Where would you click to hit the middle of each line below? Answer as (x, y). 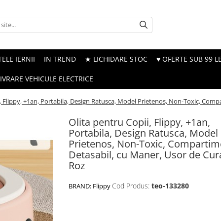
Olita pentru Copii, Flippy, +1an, (139, 122)
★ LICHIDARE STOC (116, 59)
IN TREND (60, 59)
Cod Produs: (131, 186)
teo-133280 (170, 186)
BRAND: (81, 186)
